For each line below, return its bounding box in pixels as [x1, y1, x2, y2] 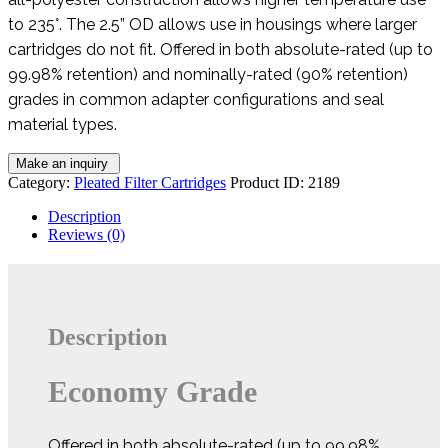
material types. [8, 114, 117, 134]
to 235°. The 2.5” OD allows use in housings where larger [8, 14, 417, 34]
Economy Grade [48, 374, 257, 408]
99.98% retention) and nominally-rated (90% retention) [8, 64, 408, 84]
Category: [8, 173, 74, 191]
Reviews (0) [48, 225, 125, 243]
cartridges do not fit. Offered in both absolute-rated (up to [8, 39, 433, 59]
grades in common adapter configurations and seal [8, 89, 384, 109]
